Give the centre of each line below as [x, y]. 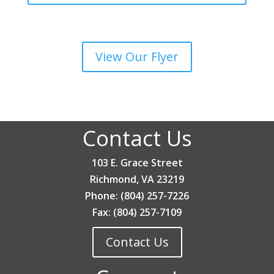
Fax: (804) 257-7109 [137, 212]
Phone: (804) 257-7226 [137, 195]
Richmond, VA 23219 [137, 179]
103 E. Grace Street [137, 162]
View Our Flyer [137, 56]
